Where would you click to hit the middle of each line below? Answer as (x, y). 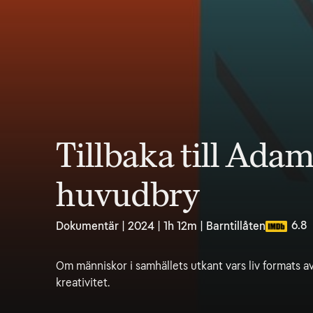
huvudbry (128, 195)
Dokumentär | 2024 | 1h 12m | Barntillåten (161, 226)
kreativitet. (83, 283)
